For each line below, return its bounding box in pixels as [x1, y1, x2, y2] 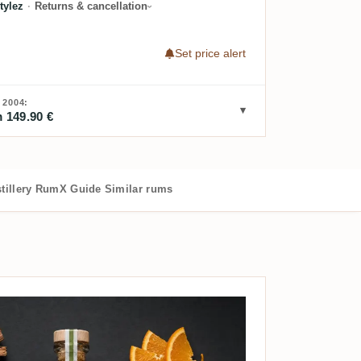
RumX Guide [35, 182, 102, 195]
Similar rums [104, 182, 173, 195]
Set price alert [174, 47, 246, 60]
